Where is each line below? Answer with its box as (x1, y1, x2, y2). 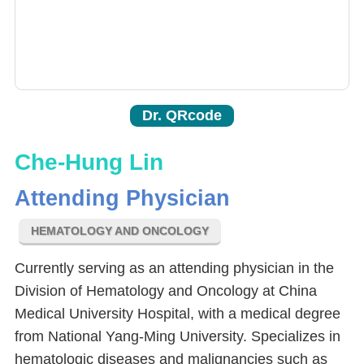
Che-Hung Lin (15, 149, 163, 175)
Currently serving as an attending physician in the (15, 260, 334, 277)
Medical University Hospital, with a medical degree (15, 305, 340, 323)
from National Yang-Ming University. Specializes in (15, 328, 340, 345)
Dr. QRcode (142, 107, 222, 124)
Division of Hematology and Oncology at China (15, 283, 317, 300)
